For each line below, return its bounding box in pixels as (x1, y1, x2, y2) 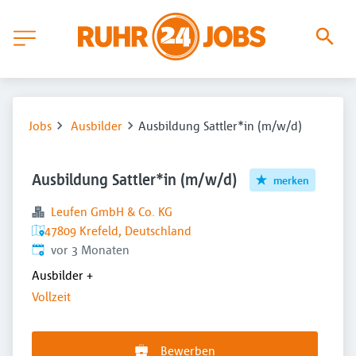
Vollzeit (32, 288, 71, 305)
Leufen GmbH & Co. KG (51, 203, 172, 219)
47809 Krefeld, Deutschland (44, 222, 192, 238)
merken (273, 172, 310, 187)
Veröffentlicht (31, 241, 104, 257)
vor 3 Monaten (51, 242, 130, 257)
